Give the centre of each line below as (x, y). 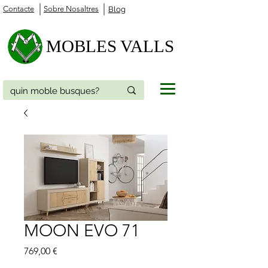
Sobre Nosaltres (71, 9)
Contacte (19, 9)
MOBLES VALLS (110, 46)
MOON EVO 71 (82, 231)
